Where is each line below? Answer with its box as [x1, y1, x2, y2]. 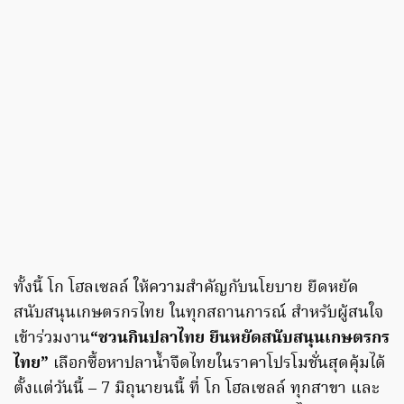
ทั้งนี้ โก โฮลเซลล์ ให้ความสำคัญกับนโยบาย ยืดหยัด [14, 274, 359, 301]
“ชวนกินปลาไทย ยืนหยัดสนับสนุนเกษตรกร [90, 325, 390, 352]
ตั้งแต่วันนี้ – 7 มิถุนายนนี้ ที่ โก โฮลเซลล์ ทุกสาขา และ [14, 375, 380, 402]
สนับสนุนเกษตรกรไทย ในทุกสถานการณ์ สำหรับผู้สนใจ [14, 299, 383, 326]
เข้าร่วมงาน [14, 325, 90, 352]
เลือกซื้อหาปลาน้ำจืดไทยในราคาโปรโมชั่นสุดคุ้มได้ [53, 350, 386, 377]
